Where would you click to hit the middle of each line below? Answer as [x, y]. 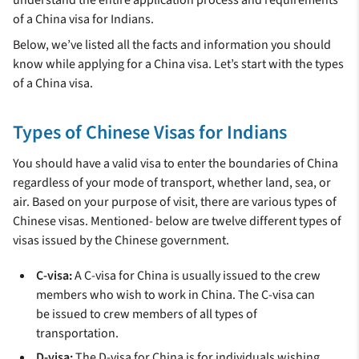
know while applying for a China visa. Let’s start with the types [178, 65]
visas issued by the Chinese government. [121, 241]
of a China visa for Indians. [83, 20]
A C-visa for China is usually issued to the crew [197, 275]
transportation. [78, 333]
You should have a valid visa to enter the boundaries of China [175, 164]
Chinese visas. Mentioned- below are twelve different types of [177, 222]
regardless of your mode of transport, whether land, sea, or [172, 183]
